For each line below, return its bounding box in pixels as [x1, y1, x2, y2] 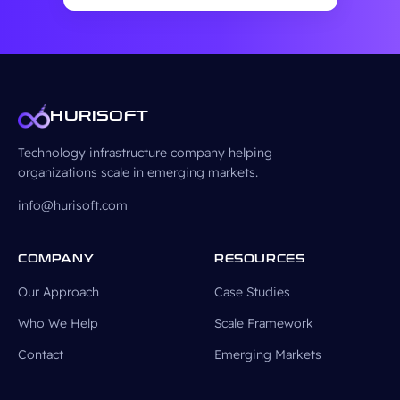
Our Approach [18, 284, 99, 300]
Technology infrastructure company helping [18, 145, 272, 161]
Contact [18, 346, 63, 362]
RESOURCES [214, 253, 305, 265]
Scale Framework [214, 315, 313, 331]
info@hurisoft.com [18, 197, 128, 213]
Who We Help [18, 315, 98, 331]
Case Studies [214, 284, 290, 300]
